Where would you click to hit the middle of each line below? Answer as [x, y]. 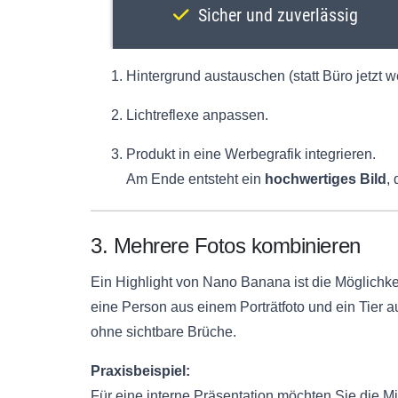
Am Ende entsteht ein [195, 179]
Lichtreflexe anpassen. [197, 115]
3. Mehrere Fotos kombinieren [226, 246]
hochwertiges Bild [326, 179]
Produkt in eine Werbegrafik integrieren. [251, 155]
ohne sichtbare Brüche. [163, 332]
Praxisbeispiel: [140, 371]
